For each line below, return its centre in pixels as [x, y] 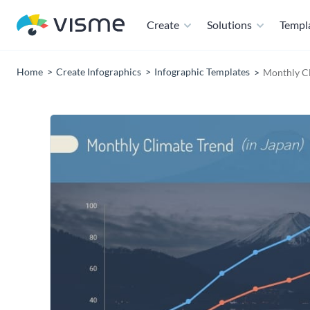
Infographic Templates [202, 72]
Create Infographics [99, 72]
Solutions [229, 25]
